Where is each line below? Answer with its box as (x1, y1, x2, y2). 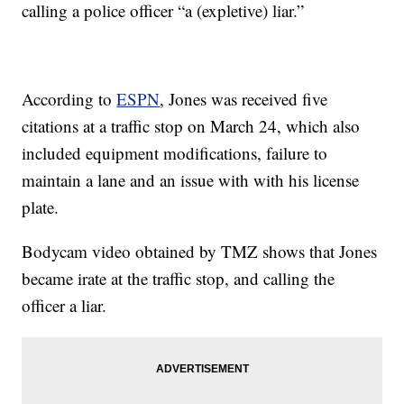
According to (22, 87, 117, 111)
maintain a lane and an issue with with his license (22, 169, 360, 192)
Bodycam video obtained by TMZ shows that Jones (22, 240, 378, 263)
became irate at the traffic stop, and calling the (22, 267, 335, 290)
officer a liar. (22, 294, 107, 317)
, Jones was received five (160, 87, 328, 111)
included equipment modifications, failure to (22, 142, 328, 165)
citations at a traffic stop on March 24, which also (22, 115, 361, 138)
